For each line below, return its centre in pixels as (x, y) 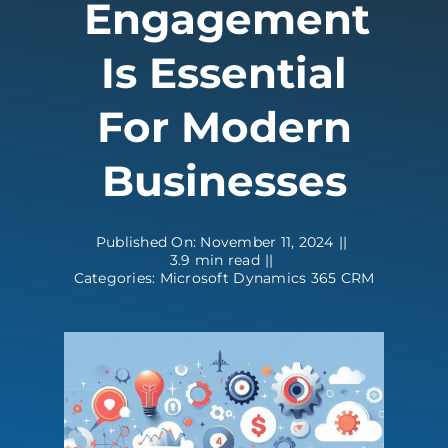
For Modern (224, 127)
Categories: (116, 278)
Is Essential (224, 73)
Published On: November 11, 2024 (214, 242)
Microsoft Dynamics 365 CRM (267, 278)
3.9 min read (214, 260)
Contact (50, 18)
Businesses (224, 181)
